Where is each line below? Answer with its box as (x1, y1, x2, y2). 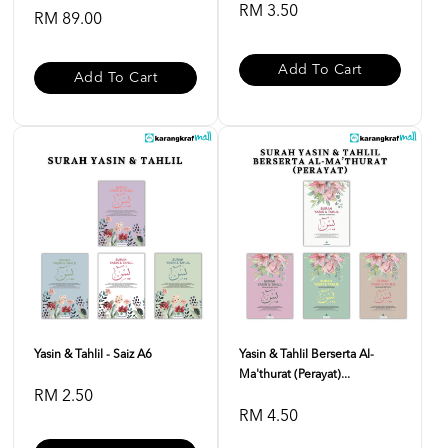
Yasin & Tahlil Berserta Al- (238, 349, 374, 361)
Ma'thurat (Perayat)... (238, 369, 350, 381)
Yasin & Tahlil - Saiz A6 (34, 349, 152, 361)
